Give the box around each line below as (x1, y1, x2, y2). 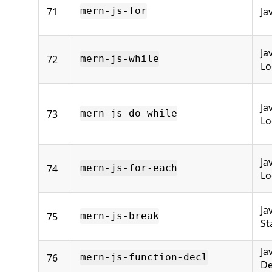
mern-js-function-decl (80, 251, 208, 263)
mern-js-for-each (80, 162, 177, 174)
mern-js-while (80, 53, 159, 65)
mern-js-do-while (80, 107, 177, 120)
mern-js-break (80, 210, 159, 222)
